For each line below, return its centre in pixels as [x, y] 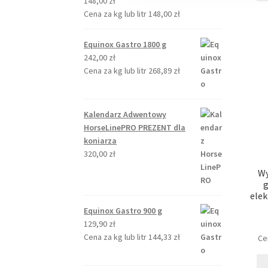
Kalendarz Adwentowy [125, 115]
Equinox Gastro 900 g [123, 211]
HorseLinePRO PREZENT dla [135, 128]
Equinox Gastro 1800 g [125, 45]
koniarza [100, 141]
